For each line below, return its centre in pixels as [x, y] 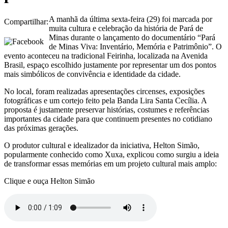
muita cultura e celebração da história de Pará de [126, 28]
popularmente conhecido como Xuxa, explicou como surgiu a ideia [111, 154]
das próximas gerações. [41, 128]
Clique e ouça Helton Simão [49, 181]
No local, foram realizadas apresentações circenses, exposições [104, 91]
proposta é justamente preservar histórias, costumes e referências [107, 109]
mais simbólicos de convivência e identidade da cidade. [92, 74]
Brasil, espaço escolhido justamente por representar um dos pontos [110, 65]
